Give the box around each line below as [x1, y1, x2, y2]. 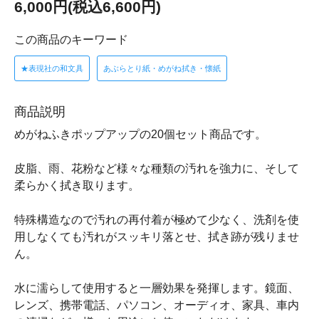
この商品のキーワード [14, 33, 128, 46]
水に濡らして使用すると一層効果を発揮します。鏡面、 [14, 282, 299, 295]
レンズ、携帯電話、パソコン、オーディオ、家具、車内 [14, 299, 299, 312]
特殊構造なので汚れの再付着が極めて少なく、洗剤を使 [14, 214, 299, 226]
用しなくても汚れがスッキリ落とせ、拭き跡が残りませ [14, 231, 299, 244]
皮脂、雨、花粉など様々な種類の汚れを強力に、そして [14, 162, 299, 175]
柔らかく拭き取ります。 [14, 179, 140, 192]
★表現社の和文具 [21, 64, 83, 73]
